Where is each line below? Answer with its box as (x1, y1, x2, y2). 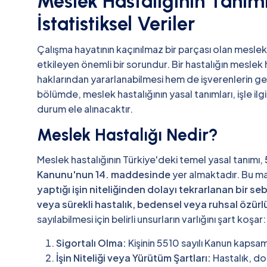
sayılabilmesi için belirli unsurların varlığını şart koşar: (37, 212, 266, 225)
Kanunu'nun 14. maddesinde (37, 167, 170, 181)
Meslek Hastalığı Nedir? (37, 125, 218, 145)
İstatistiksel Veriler (37, 13, 195, 36)
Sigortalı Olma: (56, 236, 126, 249)
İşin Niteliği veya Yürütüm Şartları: (56, 251, 211, 264)
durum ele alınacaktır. (37, 103, 133, 116)
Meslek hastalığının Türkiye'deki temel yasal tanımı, (37, 153, 265, 166)
